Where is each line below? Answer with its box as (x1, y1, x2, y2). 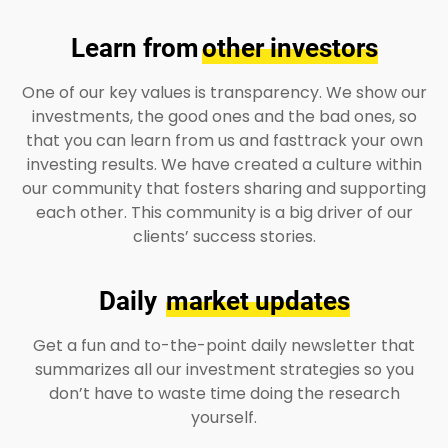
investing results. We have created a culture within (26, 152, 422, 176)
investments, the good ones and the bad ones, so (31, 104, 417, 128)
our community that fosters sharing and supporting (22, 176, 426, 200)
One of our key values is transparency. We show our (21, 80, 427, 104)
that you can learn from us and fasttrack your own (25, 128, 423, 152)
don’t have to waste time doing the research (48, 381, 400, 405)
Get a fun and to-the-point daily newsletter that (33, 333, 415, 357)
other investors (201, 32, 378, 63)
